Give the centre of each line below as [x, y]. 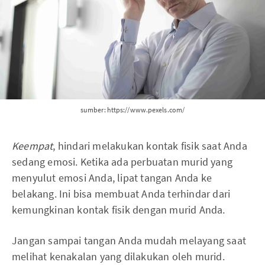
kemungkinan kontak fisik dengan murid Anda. [119, 209]
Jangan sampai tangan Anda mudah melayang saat [129, 240]
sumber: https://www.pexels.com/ [132, 109]
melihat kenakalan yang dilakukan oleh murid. [118, 256]
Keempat [33, 146]
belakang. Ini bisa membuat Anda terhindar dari [121, 193]
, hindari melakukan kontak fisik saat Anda [150, 146]
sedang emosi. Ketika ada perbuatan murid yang [122, 161]
